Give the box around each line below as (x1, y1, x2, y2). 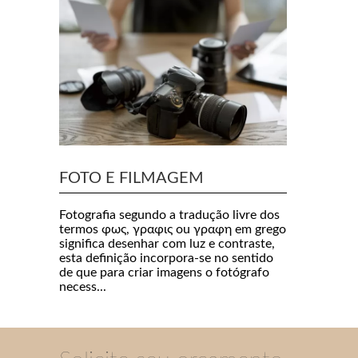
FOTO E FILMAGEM (59, 170, 204, 187)
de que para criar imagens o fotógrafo (59, 266, 269, 280)
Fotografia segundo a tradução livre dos (59, 209, 280, 222)
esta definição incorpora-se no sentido (59, 252, 273, 265)
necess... (59, 280, 106, 294)
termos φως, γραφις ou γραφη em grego (59, 223, 286, 237)
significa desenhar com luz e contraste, (59, 237, 275, 251)
